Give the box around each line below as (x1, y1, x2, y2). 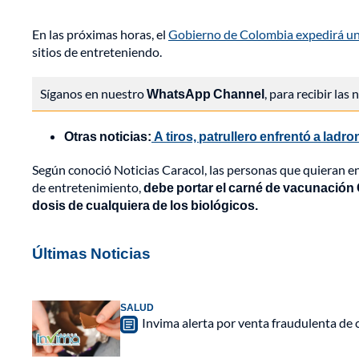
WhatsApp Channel (147, 86, 264, 102)
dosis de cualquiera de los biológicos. (32, 197, 258, 213)
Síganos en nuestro (40, 86, 147, 102)
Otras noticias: (64, 128, 151, 144)
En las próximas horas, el (32, 26, 168, 42)
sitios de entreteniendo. (32, 44, 162, 60)
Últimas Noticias (32, 244, 151, 263)
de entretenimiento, (32, 179, 141, 196)
